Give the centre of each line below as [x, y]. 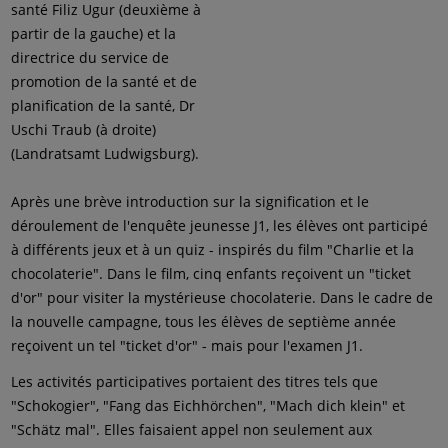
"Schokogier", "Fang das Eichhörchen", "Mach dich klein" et [208, 405]
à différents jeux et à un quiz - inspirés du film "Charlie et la [213, 249]
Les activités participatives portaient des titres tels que [195, 381]
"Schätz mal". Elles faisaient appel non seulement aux [192, 429]
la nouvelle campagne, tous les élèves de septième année [204, 321]
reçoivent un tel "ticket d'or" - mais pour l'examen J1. [187, 345]
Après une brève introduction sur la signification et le [190, 201]
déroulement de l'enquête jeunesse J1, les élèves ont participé [220, 225]
